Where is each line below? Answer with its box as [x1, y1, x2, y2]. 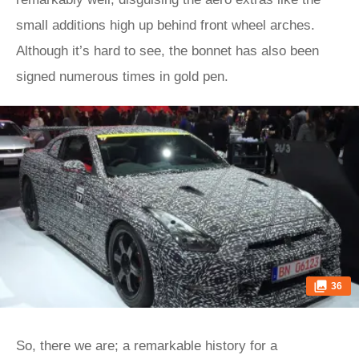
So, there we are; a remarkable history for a [16, 338, 277, 353]
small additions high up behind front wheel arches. [16, 18, 315, 33]
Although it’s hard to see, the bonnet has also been [16, 43, 319, 58]
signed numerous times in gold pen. [16, 69, 228, 84]
